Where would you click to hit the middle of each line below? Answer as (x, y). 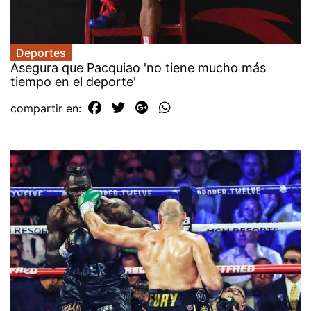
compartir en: (48, 109)
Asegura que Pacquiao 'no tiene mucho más (138, 68)
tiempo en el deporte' (73, 82)
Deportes (41, 53)
